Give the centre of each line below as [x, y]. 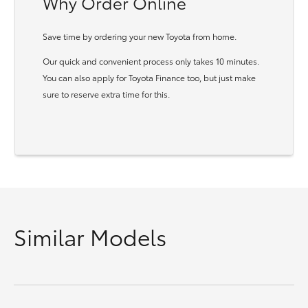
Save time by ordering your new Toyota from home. [140, 36]
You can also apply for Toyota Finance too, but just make [149, 77]
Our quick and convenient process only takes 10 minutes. [151, 61]
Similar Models [90, 236]
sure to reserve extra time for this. [106, 94]
